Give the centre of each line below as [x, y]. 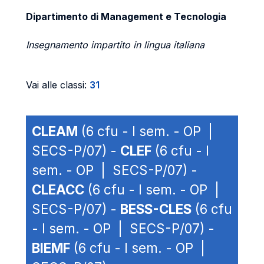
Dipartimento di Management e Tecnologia [126, 16]
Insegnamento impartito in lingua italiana [115, 45]
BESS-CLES [156, 209]
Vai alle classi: [58, 85]
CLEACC [58, 189]
